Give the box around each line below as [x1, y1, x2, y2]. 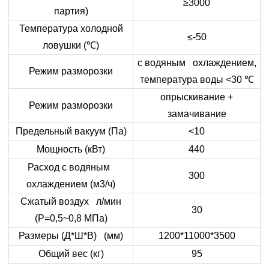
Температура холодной [19, 23, 123, 34]
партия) [53, 5, 88, 16]
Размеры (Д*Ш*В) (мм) [19, 230, 123, 241]
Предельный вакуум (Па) [15, 125, 127, 136]
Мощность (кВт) [37, 144, 105, 154]
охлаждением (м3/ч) [26, 178, 115, 189]
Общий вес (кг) [38, 248, 104, 259]
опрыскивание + [160, 91, 233, 102]
